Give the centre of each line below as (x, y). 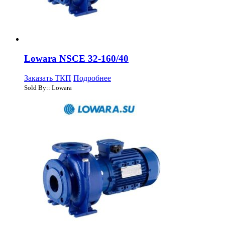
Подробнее (92, 78)
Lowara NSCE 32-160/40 (76, 58)
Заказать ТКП (48, 78)
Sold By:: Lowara (48, 87)
